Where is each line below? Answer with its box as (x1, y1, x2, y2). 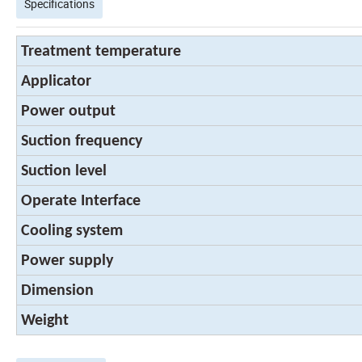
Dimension (21, 282, 94, 299)
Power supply (21, 252, 113, 269)
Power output (21, 103, 116, 120)
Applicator (21, 73, 91, 90)
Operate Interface (21, 192, 141, 209)
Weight (21, 312, 69, 329)
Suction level (21, 162, 107, 179)
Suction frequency (21, 133, 142, 149)
